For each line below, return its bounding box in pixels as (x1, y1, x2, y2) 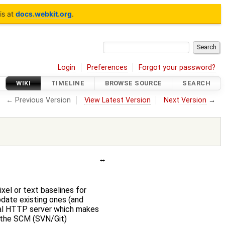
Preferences (86, 63, 128, 72)
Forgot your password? (139, 63, 216, 72)
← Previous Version (6, 95, 71, 104)
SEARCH (182, 79, 210, 87)
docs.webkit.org (15, 9, 72, 18)
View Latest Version (84, 95, 151, 104)
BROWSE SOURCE (105, 79, 162, 87)
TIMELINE (51, 79, 85, 87)
